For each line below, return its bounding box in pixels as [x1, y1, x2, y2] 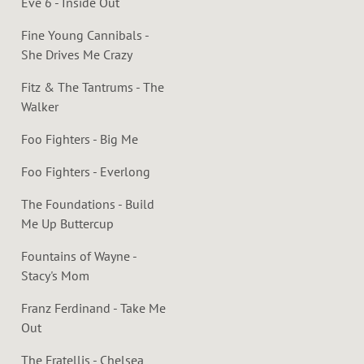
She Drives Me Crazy [21, 45, 132, 63]
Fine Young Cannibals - [21, 26, 149, 43]
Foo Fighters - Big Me [21, 130, 138, 147]
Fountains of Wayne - [21, 247, 136, 264]
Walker [21, 97, 58, 115]
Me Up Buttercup [21, 214, 114, 232]
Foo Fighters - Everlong [21, 162, 150, 180]
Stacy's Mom [21, 266, 89, 284]
